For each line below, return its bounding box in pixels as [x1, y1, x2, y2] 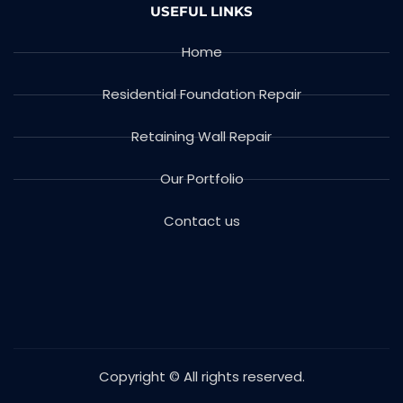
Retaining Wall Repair [131, 127, 272, 147]
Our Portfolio [159, 169, 244, 189]
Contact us [163, 211, 240, 231]
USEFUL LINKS [150, 3, 253, 21]
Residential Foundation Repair [102, 85, 301, 104]
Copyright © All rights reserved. [98, 367, 305, 387]
